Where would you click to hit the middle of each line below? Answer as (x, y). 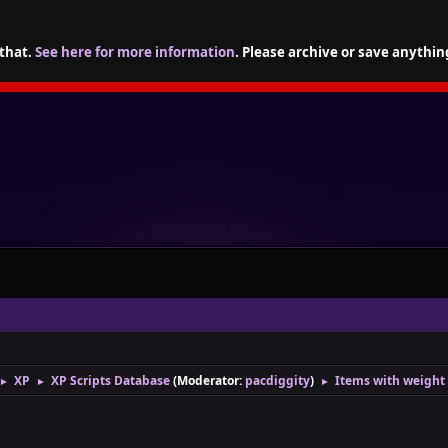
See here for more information (135, 52)
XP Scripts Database (110, 380)
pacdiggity (277, 380)
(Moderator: (209, 380)
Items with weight (390, 380)
